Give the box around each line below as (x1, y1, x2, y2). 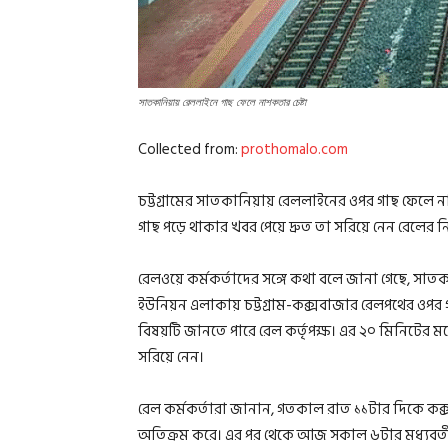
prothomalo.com (241, 137, 348, 163)
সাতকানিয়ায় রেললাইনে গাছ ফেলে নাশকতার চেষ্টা (138, 95, 306, 110)
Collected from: (138, 137, 241, 163)
